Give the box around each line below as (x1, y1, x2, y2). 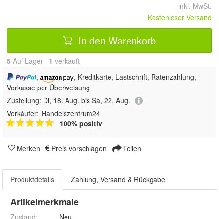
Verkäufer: (7, 109, 39, 119)
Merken (17, 143, 40, 153)
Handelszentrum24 (42, 109, 100, 119)
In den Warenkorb (75, 33, 156, 47)
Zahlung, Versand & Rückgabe (71, 175, 165, 185)
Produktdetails (10, 175, 54, 185)
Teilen (121, 143, 141, 153)
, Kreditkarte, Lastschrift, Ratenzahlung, (73, 72, 196, 82)
